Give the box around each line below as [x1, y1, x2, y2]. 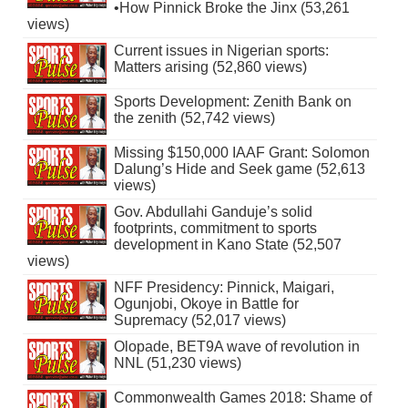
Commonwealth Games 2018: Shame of [113, 390, 372, 406]
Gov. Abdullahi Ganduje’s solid [113, 204, 312, 220]
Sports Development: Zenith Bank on [113, 94, 352, 110]
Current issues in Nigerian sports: [113, 43, 329, 59]
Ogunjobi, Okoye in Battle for [113, 296, 299, 312]
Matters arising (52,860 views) [113, 59, 307, 76]
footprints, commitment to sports [113, 220, 317, 237]
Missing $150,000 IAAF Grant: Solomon [113, 145, 370, 161]
